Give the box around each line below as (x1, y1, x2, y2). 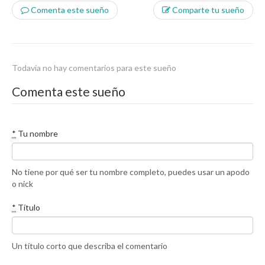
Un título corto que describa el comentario (12, 241, 167, 251)
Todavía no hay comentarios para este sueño (12, 63, 176, 73)
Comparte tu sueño (170, 5, 244, 15)
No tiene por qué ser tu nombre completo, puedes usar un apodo (12, 167, 250, 177)
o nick (12, 179, 33, 189)
